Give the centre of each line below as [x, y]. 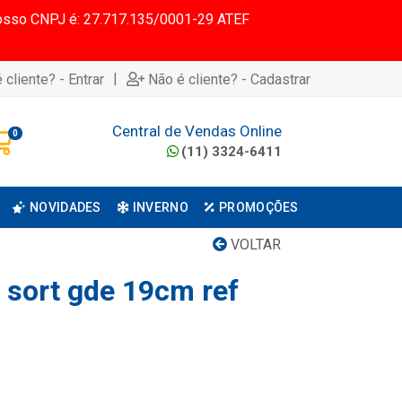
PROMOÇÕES [259, 207]
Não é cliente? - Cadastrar [229, 79]
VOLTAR [254, 245]
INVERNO [160, 207]
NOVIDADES [66, 207]
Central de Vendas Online [197, 131]
